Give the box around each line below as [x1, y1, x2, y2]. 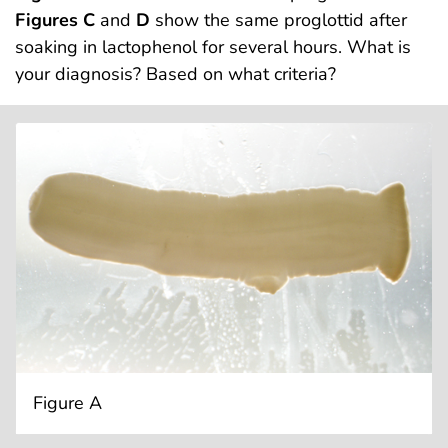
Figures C [15, 8, 95, 33]
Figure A [33, 390, 102, 415]
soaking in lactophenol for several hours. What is [15, 35, 411, 60]
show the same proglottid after [150, 8, 407, 33]
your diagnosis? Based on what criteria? [15, 62, 336, 87]
